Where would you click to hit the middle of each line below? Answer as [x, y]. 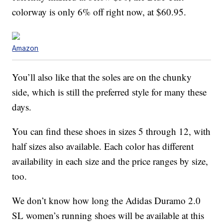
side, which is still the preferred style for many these [110, 92]
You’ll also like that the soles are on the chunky [102, 77]
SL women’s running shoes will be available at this [108, 216]
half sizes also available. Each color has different [103, 146]
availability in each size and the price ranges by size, [110, 161]
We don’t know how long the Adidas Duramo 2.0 [107, 201]
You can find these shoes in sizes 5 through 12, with [111, 131]
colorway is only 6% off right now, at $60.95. [99, 12]
